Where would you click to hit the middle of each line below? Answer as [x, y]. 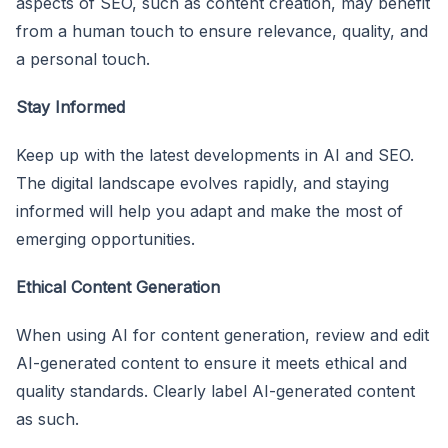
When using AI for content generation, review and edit [222, 334]
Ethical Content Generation [118, 286]
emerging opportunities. [105, 238]
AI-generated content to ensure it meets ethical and [211, 362]
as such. [47, 418]
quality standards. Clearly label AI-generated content [215, 390]
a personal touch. [83, 58]
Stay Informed [70, 106]
